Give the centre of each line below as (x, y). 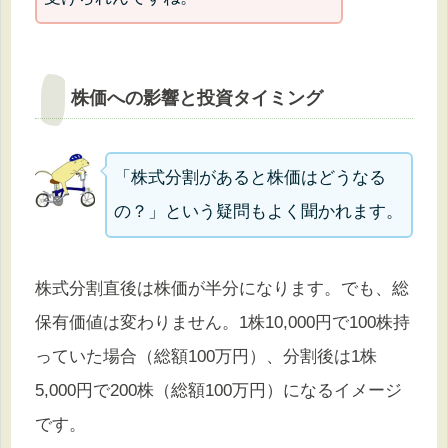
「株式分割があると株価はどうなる (250, 177)
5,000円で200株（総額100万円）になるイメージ (218, 390)
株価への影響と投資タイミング (197, 98)
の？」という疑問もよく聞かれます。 (259, 211)
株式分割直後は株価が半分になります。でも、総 (222, 288)
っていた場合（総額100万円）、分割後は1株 (206, 356)
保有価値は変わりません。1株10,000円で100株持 (222, 322)
